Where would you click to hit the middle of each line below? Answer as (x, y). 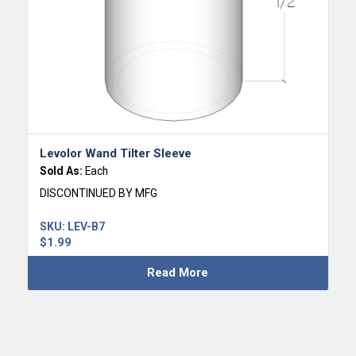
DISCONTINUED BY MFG (98, 193)
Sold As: (62, 170)
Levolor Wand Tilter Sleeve (115, 153)
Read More (178, 272)
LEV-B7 (86, 226)
